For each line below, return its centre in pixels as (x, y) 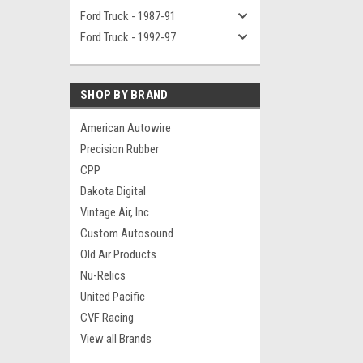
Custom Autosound (127, 233)
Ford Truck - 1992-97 (128, 37)
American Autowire (126, 128)
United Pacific (113, 297)
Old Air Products (118, 254)
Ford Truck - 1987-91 (128, 16)
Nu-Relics (103, 275)
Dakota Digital (113, 191)
